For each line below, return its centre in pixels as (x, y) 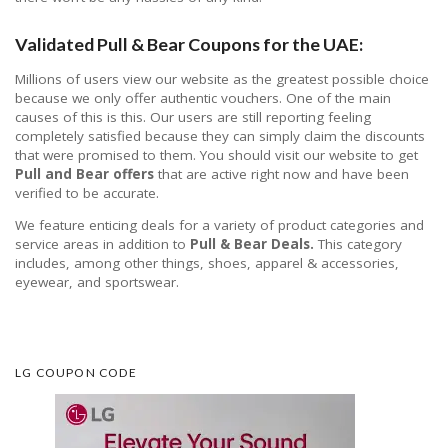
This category (358, 244)
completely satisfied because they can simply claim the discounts (220, 135)
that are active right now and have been (281, 173)
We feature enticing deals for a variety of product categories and (219, 225)
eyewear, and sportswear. (97, 282)
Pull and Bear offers (84, 173)
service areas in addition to (102, 244)
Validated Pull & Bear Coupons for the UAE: (189, 43)
